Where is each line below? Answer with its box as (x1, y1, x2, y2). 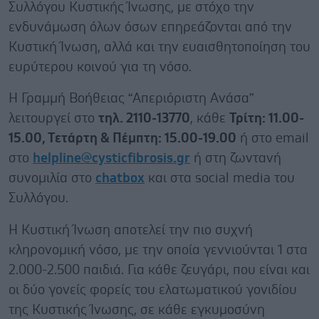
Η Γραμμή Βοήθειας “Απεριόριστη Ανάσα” (9, 91, 253, 105)
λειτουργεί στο (9, 111, 98, 125)
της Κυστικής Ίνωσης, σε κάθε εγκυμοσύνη (9, 303, 265, 317)
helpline (33, 151, 81, 165)
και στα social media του (145, 171, 295, 185)
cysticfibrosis (92, 151, 173, 165)
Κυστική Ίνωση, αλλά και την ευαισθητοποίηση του (9, 40, 310, 54)
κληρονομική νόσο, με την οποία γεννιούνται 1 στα (9, 243, 308, 257)
